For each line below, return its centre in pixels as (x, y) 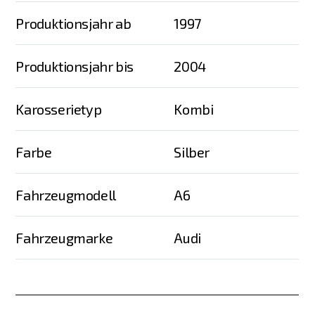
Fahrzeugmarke (64, 238)
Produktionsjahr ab (73, 24)
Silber (192, 152)
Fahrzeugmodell (66, 195)
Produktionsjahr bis (75, 66)
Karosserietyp (59, 109)
